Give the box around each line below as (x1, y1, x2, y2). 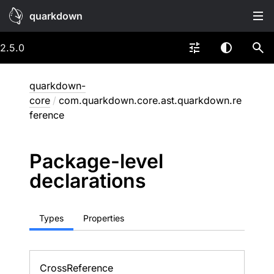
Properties (83, 213, 124, 223)
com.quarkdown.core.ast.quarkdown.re (59, 94, 242, 106)
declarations (29, 169, 146, 193)
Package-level (29, 149, 163, 173)
